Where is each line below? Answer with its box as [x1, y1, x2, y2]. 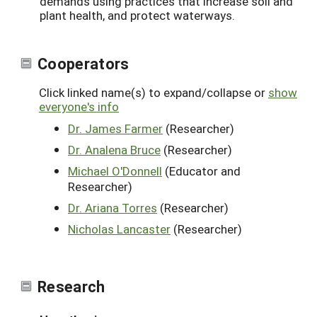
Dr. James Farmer [68, 120, 163, 137]
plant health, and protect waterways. [40, 6, 235, 23]
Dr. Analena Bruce [68, 141, 161, 158]
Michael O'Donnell [68, 162, 162, 179]
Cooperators [38, 52, 129, 74]
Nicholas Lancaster [68, 220, 171, 237]
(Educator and [162, 162, 241, 179]
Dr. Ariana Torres [68, 199, 157, 216]
